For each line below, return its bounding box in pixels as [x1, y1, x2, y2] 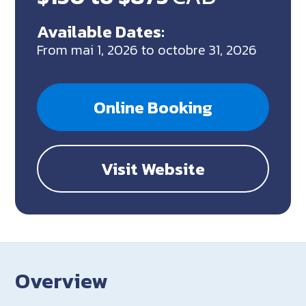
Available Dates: [37, 18, 165, 44]
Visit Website [101, 155, 205, 182]
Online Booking [94, 94, 212, 120]
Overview [15, 264, 109, 296]
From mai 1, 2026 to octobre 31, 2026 [37, 39, 258, 60]
